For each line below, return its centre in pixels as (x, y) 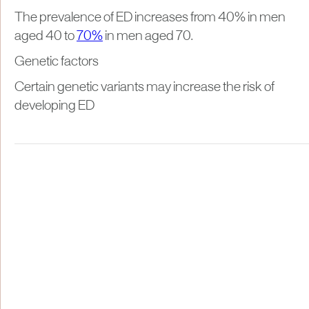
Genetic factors (57, 62)
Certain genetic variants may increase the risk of (144, 87)
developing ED (54, 106)
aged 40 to (46, 36)
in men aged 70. (149, 36)
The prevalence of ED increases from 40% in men (150, 18)
